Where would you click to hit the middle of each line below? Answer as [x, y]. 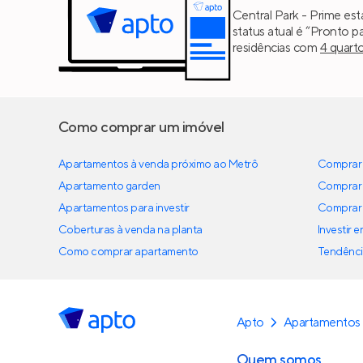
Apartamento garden [109, 187]
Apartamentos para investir [124, 209]
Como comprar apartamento [128, 252]
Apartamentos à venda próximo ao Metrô [158, 165]
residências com [276, 47]
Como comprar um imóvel [141, 128]
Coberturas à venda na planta [130, 231]
